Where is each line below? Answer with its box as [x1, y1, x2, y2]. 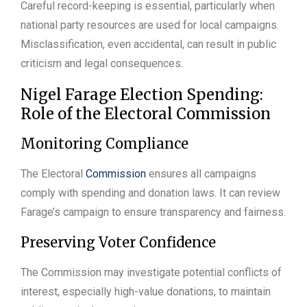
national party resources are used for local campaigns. [21, 18, 279, 32]
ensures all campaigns [146, 167, 256, 180]
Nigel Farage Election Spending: [21, 84, 263, 104]
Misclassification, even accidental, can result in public [21, 37, 276, 51]
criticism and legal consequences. [21, 56, 183, 70]
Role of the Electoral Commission [21, 103, 271, 123]
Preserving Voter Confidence [21, 233, 216, 251]
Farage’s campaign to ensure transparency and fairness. [21, 205, 286, 219]
